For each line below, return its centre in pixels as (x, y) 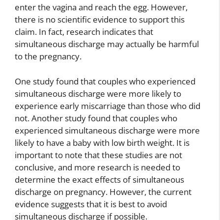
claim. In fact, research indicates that (84, 32)
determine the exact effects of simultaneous (99, 179)
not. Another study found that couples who (96, 118)
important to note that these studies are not (98, 155)
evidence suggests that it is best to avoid (91, 204)
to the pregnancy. (48, 56)
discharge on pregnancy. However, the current (103, 192)
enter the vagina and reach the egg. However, (101, 7)
